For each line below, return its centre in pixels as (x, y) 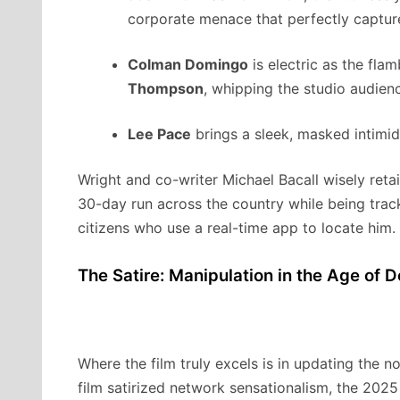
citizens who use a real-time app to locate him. (237, 228)
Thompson (166, 89)
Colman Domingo (188, 65)
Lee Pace (159, 134)
